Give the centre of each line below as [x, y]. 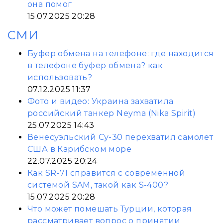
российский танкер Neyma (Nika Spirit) [112, 113]
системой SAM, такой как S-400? [98, 185]
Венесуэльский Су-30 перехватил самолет [120, 137]
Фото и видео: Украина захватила [101, 101]
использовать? [60, 77]
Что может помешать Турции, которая [110, 209]
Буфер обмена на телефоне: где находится [121, 54]
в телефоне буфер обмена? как [95, 65]
